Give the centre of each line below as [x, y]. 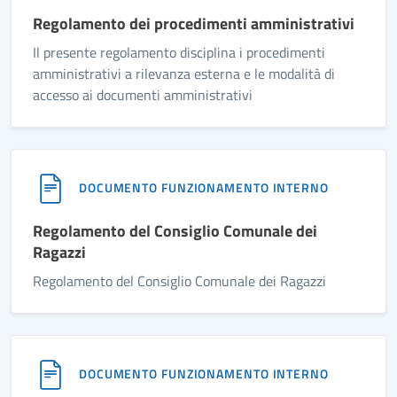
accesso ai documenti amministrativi [143, 95]
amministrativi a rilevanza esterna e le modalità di [184, 74]
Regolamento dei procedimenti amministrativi [194, 23]
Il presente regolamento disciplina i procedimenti [179, 52]
